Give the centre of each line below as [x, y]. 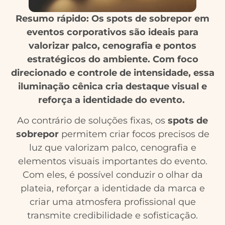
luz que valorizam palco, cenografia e [113, 148]
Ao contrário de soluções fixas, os [92, 121]
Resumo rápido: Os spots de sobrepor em [113, 19]
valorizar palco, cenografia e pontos [113, 46]
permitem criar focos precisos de [135, 134]
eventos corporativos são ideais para [113, 32]
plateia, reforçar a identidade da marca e [113, 189]
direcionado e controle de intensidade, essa [113, 73]
